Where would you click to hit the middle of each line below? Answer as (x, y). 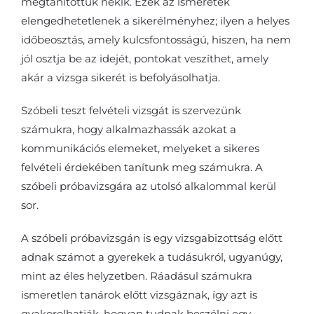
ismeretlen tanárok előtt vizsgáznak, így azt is (139, 294)
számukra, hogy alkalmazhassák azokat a (129, 129)
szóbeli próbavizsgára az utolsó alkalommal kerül (149, 186)
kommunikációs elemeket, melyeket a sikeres (140, 148)
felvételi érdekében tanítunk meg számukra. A (142, 167)
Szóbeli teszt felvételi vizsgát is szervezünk (131, 110)
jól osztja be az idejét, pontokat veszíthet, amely (145, 58)
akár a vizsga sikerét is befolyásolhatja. (121, 77)
